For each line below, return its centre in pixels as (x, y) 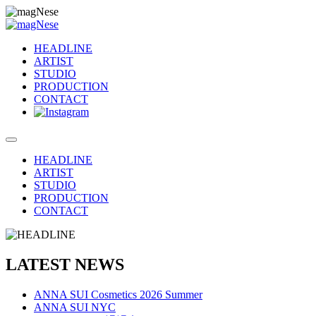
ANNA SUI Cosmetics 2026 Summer (118, 294)
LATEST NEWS (65, 264)
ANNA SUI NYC (75, 307)
